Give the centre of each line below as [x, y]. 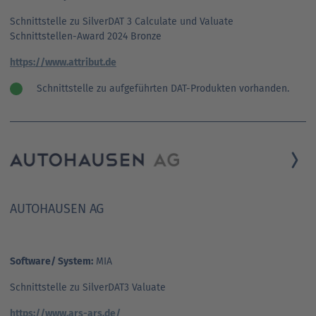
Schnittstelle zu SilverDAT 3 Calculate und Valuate [122, 21]
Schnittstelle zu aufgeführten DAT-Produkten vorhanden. [163, 88]
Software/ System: [51, 261]
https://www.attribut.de [63, 62]
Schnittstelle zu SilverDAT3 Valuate [88, 287]
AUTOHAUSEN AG [57, 208]
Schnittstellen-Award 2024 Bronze [86, 36]
